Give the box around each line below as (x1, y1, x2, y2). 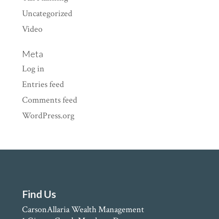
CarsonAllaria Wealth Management (22, 203, 144, 215)
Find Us (22, 187, 56, 200)
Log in (22, 63, 44, 74)
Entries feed (22, 78, 64, 90)
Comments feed (22, 94, 77, 106)
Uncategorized (22, 7, 72, 19)
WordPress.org (22, 109, 74, 121)
